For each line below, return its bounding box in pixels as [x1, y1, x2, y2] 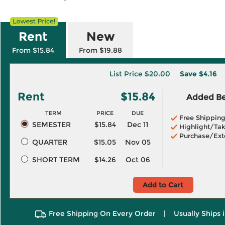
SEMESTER [32, 120, 71, 129]
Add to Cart [143, 180, 183, 189]
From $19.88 [79, 46, 122, 55]
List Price [109, 69, 145, 78]
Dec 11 [127, 120, 148, 129]
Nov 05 [125, 138, 151, 147]
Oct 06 [125, 155, 150, 164]
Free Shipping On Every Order [48, 209, 156, 218]
